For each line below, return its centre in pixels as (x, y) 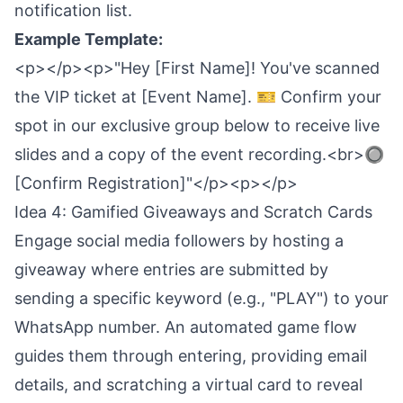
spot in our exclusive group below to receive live (197, 125)
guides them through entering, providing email (191, 356)
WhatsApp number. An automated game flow (186, 327)
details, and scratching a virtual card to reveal (188, 385)
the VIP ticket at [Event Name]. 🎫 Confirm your (198, 97)
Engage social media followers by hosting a (179, 241)
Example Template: (89, 39)
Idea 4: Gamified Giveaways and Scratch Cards (193, 212)
